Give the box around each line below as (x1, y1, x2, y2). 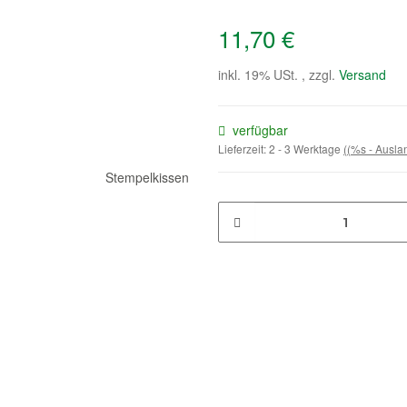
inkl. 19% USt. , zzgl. (218, 65, 339, 84)
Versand (339, 65, 386, 84)
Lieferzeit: (218, 141, 269, 156)
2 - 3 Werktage (269, 141, 343, 156)
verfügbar (233, 121, 288, 139)
